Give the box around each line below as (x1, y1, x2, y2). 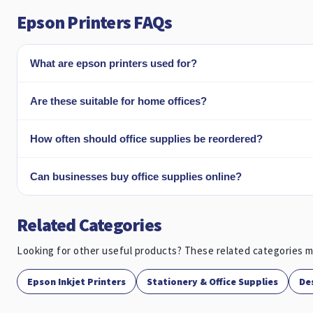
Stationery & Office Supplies (147, 275, 278, 288)
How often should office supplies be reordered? (30, 133, 263, 145)
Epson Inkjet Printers (27, 275, 126, 288)
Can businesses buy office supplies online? (30, 170, 242, 182)
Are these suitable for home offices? (30, 95, 207, 107)
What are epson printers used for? (30, 57, 197, 69)
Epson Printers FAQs (17, 10, 173, 34)
